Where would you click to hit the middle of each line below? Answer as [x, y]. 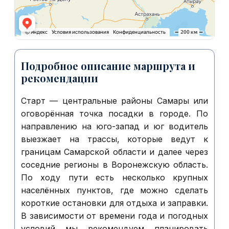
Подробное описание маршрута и [108, 66]
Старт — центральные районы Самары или [114, 101]
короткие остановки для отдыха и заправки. [114, 203]
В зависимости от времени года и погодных [114, 216]
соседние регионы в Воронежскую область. [114, 165]
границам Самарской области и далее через [114, 152]
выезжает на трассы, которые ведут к [114, 139]
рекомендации [60, 78]
